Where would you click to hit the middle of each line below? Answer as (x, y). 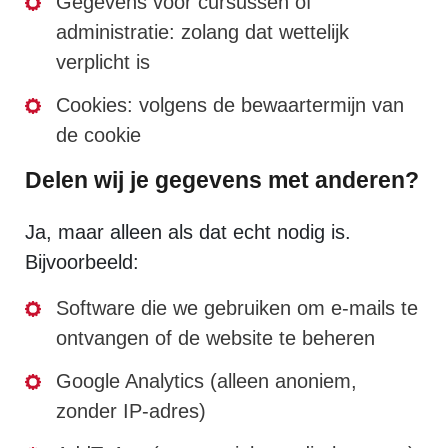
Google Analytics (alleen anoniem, (206, 381)
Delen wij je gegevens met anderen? (222, 180)
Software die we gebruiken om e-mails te (237, 308)
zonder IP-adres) (131, 411)
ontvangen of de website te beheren (215, 338)
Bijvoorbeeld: (82, 262)
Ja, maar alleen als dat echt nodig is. (188, 232)
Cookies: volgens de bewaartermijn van (230, 105)
